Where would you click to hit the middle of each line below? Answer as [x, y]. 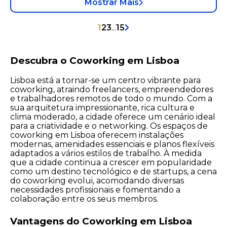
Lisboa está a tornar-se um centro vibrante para [105, 80]
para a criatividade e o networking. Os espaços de [109, 126]
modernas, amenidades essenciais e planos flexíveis [112, 144]
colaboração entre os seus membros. [84, 199]
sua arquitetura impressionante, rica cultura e [102, 107]
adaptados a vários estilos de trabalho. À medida [106, 153]
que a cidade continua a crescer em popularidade [111, 162]
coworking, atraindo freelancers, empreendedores [112, 89]
